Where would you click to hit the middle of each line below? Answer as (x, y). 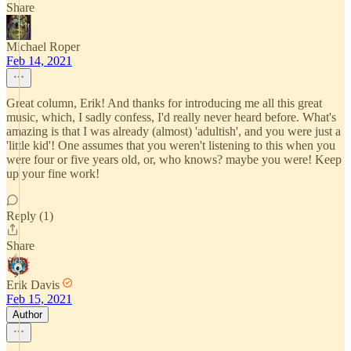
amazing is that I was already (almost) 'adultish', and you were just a (174, 131)
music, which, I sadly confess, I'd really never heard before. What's (171, 117)
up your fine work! (53, 174)
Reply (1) (30, 216)
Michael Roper (43, 47)
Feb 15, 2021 (39, 299)
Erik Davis (33, 285)
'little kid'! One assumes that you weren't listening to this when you (171, 145)
